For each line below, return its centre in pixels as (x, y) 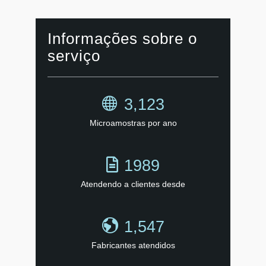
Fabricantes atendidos (133, 246)
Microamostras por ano (133, 123)
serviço (74, 56)
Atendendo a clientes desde (133, 184)
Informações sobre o (122, 39)
